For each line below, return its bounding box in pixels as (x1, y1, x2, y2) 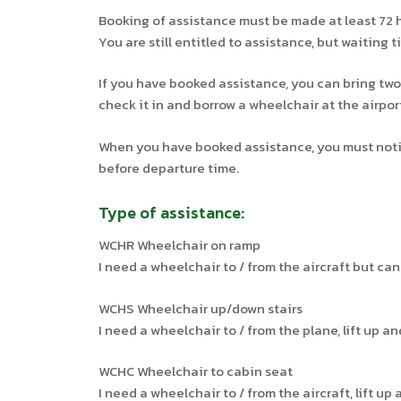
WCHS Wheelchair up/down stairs (98, 297, 303, 319)
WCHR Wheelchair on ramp (98, 235, 261, 255)
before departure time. (98, 157, 240, 178)
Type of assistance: (98, 200, 245, 225)
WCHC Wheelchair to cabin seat (98, 361, 294, 381)
